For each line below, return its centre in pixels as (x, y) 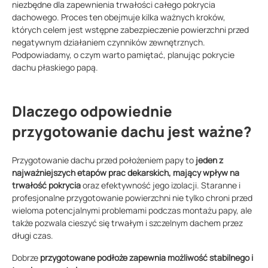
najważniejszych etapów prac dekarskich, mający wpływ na (126, 173)
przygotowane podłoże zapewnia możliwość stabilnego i (147, 258)
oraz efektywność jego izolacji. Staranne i (161, 185)
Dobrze (26, 258)
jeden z (209, 160)
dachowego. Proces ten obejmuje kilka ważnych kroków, (119, 17)
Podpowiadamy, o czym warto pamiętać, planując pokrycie (123, 55)
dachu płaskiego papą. (55, 68)
